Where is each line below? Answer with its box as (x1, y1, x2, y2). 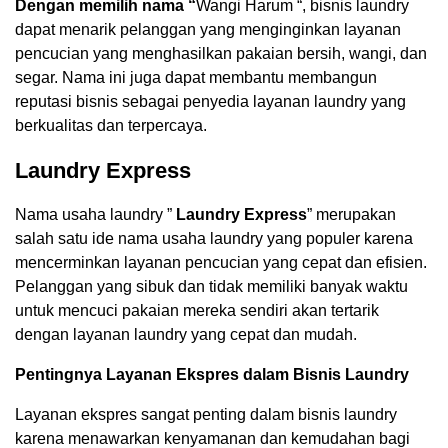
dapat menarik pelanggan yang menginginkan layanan (15, 20, 401, 38)
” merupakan (307, 205, 396, 223)
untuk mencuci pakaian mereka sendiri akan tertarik (15, 301, 379, 319)
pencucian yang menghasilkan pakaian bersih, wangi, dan (15, 44, 427, 62)
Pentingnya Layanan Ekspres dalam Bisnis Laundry (15, 365, 409, 383)
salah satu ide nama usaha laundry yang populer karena (15, 229, 413, 247)
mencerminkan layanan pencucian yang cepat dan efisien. (15, 253, 427, 271)
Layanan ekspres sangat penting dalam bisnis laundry (15, 405, 397, 423)
